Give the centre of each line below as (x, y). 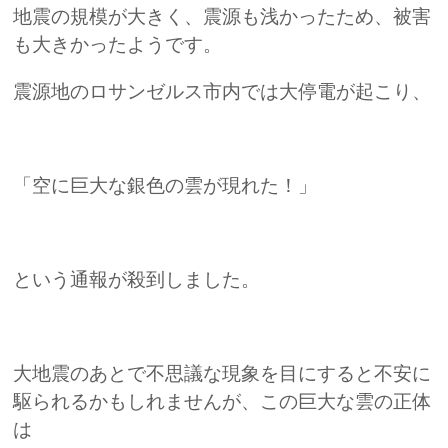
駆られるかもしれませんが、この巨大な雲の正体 (222, 402)
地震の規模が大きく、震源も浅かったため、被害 (222, 16)
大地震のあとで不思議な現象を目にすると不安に (222, 374)
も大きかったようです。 (118, 44)
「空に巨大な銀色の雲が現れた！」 (165, 185)
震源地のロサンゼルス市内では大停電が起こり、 (222, 91)
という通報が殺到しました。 (137, 280)
